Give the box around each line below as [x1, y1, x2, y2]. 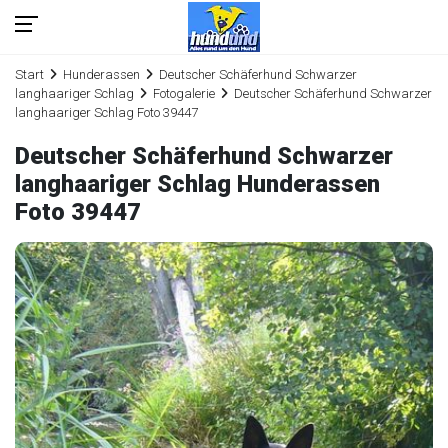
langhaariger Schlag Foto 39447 [15, 105, 198, 120]
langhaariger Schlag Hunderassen [15, 170, 380, 198]
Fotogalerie [153, 86, 215, 101]
